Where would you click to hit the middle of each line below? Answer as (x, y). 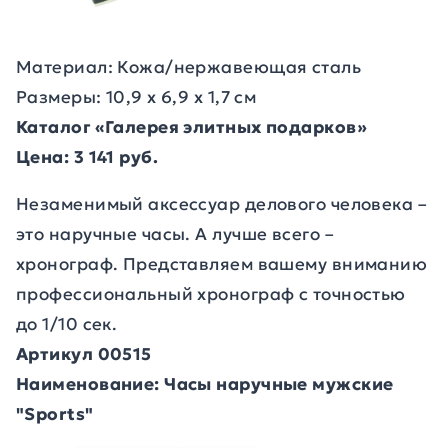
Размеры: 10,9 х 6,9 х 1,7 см (136, 97)
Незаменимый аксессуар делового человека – (222, 204)
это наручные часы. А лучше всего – (175, 234)
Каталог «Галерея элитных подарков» (191, 127)
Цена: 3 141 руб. (87, 157)
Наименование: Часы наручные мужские (205, 384)
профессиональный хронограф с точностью (211, 294)
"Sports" (55, 414)
